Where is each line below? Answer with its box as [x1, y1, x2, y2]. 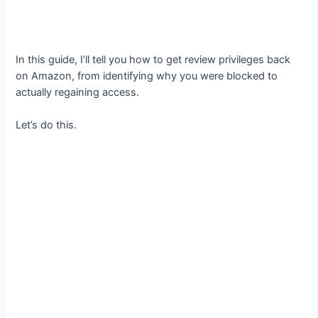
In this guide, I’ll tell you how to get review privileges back [16, 53, 291, 66]
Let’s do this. [16, 119, 77, 132]
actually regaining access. [16, 85, 140, 99]
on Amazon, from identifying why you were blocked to [16, 69, 278, 82]
